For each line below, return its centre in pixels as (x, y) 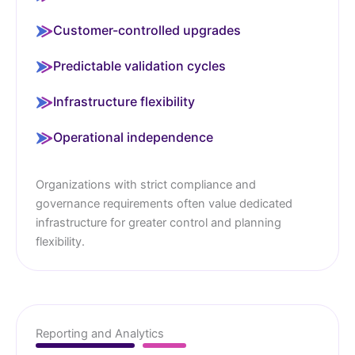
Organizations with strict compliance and (146, 185)
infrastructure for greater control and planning (158, 223)
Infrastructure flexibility (124, 102)
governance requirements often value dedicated (164, 204)
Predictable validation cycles (139, 66)
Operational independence (133, 137)
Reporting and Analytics (100, 334)
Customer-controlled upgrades (147, 31)
